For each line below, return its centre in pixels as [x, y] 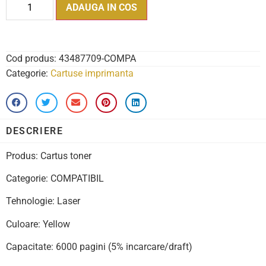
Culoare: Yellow [38, 224]
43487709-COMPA [97, 58]
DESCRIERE [35, 131]
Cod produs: [32, 58]
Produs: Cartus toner [49, 156]
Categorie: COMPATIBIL [55, 178]
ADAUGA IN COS [102, 7]
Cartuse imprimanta [92, 73]
